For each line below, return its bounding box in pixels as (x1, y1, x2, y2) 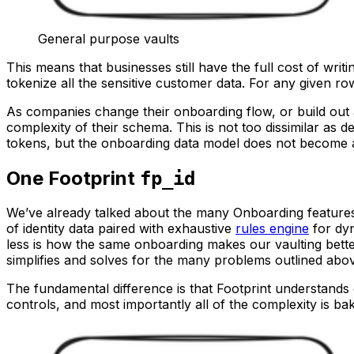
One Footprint (6, 166, 140, 190)
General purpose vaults (38, 30, 179, 47)
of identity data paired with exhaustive (6, 220, 235, 237)
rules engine (235, 220, 309, 237)
